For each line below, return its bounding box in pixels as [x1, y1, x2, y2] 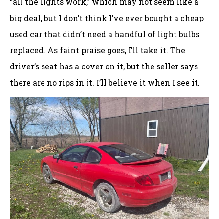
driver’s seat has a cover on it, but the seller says [10, 61, 198, 71]
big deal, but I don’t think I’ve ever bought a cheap [10, 12, 204, 23]
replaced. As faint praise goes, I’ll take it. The [10, 44, 185, 55]
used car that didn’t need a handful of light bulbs [10, 28, 199, 39]
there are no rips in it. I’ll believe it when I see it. [10, 77, 200, 88]
